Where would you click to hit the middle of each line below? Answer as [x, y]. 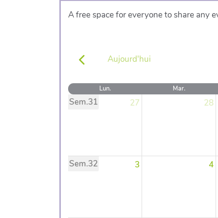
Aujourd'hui [129, 59]
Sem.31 [83, 102]
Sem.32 [83, 163]
